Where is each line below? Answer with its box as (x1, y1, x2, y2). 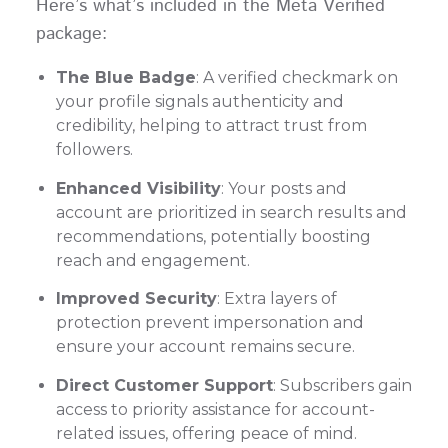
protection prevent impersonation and (55, 313, 364, 333)
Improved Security (55, 289, 217, 309)
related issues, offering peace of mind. (55, 423, 357, 443)
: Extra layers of (216, 289, 337, 309)
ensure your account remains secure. (55, 337, 355, 357)
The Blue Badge (55, 68, 196, 88)
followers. (55, 140, 133, 160)
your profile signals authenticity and (55, 92, 344, 112)
